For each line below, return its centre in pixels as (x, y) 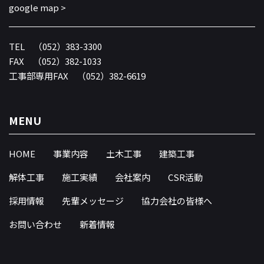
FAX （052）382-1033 (55, 61)
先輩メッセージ (93, 200)
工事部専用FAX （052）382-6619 (77, 75)
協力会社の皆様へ (177, 200)
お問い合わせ (35, 224)
